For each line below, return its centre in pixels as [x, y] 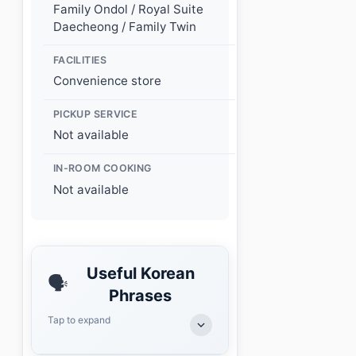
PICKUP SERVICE [96, 114]
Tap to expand [79, 319]
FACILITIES [80, 60]
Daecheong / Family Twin [125, 27]
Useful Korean [140, 273]
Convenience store [107, 81]
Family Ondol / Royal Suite [128, 10]
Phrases [141, 295]
